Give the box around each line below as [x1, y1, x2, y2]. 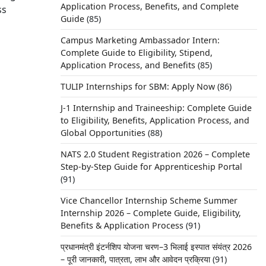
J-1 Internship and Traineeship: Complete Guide [60, 102, 252, 113]
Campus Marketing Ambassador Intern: [60, 34, 220, 46]
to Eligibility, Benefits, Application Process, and [60, 115, 249, 126]
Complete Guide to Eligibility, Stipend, [60, 47, 213, 58]
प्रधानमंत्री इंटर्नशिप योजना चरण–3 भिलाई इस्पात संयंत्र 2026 [60, 241, 252, 252]
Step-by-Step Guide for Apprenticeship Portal [60, 161, 242, 172]
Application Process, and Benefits [60, 59, 195, 71]
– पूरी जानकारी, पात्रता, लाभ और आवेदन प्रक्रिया [60, 254, 210, 265]
